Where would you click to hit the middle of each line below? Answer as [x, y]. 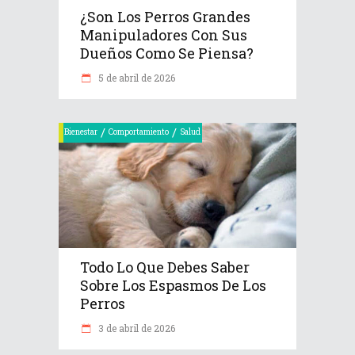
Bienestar [81, 132]
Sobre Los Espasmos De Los [173, 286]
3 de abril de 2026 [136, 328]
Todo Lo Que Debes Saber [165, 267]
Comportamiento [139, 132]
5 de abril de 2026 [136, 77]
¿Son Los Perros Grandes [165, 16]
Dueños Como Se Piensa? [167, 53]
